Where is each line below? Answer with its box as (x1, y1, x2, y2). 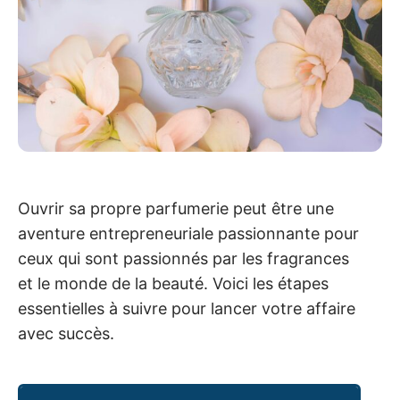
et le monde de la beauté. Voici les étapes (18, 273, 329, 293)
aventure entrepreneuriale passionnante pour (18, 223, 359, 243)
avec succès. (18, 323, 114, 343)
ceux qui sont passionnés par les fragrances (18, 248, 349, 268)
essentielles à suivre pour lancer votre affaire (18, 298, 355, 318)
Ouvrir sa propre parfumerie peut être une (18, 198, 334, 218)
